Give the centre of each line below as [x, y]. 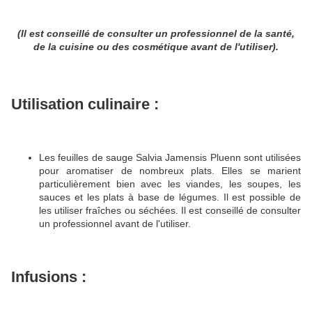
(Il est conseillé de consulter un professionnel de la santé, [156, 34]
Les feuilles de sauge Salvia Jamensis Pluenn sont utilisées [170, 157]
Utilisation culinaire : [85, 104]
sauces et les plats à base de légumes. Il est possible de [170, 197]
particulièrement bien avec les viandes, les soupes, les [170, 184]
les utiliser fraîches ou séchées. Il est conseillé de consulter [170, 210]
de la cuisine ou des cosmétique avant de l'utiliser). [156, 47]
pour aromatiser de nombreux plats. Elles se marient [170, 171]
